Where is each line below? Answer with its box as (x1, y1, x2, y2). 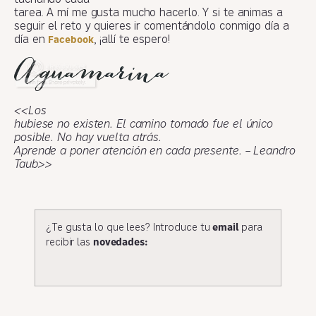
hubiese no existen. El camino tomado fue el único (14, 119, 274, 131)
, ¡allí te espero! (93, 34, 170, 46)
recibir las (46, 237, 93, 248)
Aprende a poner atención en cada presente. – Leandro (14, 146, 296, 158)
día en (14, 34, 49, 46)
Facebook (48, 35, 94, 45)
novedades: (92, 237, 148, 248)
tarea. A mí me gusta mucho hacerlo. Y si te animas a (14, 7, 283, 19)
